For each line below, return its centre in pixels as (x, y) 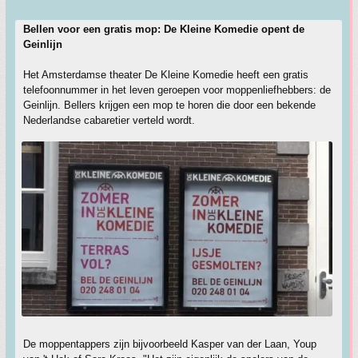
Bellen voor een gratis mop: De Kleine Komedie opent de (164, 29)
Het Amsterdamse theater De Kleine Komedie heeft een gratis (166, 75)
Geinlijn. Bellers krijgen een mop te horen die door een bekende (169, 105)
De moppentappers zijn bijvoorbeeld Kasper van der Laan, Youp (170, 344)
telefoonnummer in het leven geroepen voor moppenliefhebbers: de (177, 90)
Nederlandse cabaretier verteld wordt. (109, 120)
